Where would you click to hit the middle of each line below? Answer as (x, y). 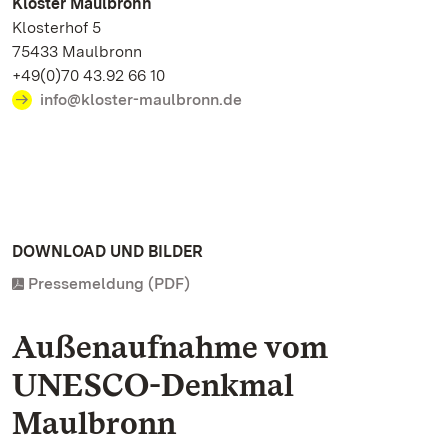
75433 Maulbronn (82, 51)
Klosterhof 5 (61, 27)
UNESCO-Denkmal (153, 384)
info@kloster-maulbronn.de (141, 99)
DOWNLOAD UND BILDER (107, 251)
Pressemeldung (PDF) (109, 283)
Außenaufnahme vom (170, 346)
